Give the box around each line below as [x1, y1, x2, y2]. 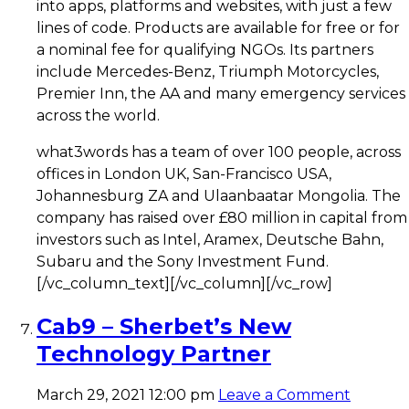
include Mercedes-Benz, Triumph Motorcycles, [37, 63, 379, 81]
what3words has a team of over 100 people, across [37, 143, 401, 162]
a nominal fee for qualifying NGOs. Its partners [37, 41, 373, 59]
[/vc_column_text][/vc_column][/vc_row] [37, 275, 332, 293]
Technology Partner [37, 341, 271, 368]
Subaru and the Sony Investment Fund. [37, 253, 329, 271]
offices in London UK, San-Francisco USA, [37, 165, 331, 184]
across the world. [37, 107, 160, 125]
